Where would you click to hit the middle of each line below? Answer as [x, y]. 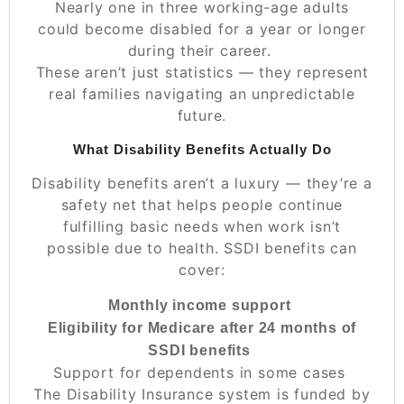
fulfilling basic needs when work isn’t [202, 226]
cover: [202, 269]
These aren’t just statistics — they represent [202, 72]
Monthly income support [199, 305]
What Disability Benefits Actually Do [202, 149]
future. [202, 115]
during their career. [199, 50]
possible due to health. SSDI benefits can [202, 248]
